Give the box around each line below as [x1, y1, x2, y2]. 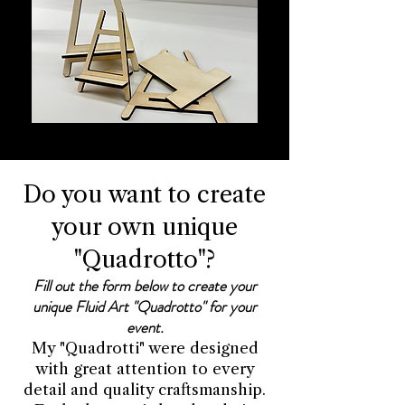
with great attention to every [34, 359, 255, 378]
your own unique [52, 212, 238, 241]
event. [126, 316, 164, 338]
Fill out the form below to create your [33, 274, 257, 297]
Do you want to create [24, 179, 266, 209]
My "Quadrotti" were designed [31, 338, 259, 357]
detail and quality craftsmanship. [24, 380, 266, 399]
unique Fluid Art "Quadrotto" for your [33, 295, 257, 317]
